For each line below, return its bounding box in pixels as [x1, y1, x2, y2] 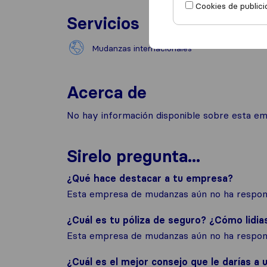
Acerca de [67, 82, 147, 103]
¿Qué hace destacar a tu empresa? [67, 172, 233, 184]
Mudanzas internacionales [92, 43, 192, 54]
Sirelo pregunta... [67, 146, 200, 166]
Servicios [67, 13, 139, 33]
